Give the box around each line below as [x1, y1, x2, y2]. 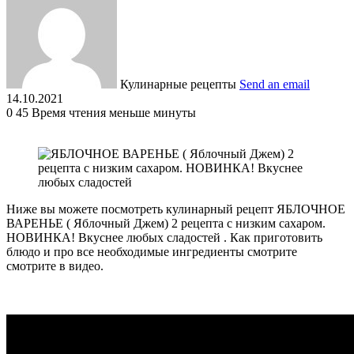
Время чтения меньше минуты [32, 105, 196, 119]
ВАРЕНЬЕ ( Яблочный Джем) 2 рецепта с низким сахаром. [6, 216, 326, 230]
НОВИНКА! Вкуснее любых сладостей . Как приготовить [6, 230, 322, 244]
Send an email [239, 77, 310, 91]
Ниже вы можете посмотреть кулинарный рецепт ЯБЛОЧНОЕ [6, 201, 345, 216]
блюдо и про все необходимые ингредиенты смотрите [6, 244, 297, 258]
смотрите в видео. [6, 258, 104, 273]
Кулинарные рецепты [120, 77, 236, 91]
